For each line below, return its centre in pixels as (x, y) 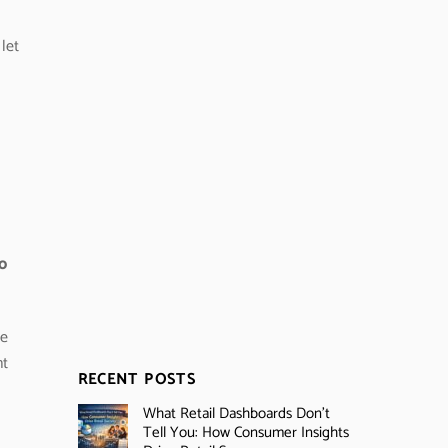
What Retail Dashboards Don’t (236, 414)
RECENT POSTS (137, 380)
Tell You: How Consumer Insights (245, 433)
